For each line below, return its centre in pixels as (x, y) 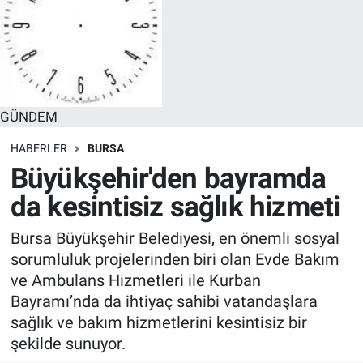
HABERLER (38, 149)
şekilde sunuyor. (68, 344)
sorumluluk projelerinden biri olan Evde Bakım (175, 260)
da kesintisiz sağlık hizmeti (175, 207)
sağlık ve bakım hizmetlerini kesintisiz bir (158, 323)
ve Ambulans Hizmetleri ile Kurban (135, 281)
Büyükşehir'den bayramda (168, 178)
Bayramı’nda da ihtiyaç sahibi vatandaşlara (164, 302)
